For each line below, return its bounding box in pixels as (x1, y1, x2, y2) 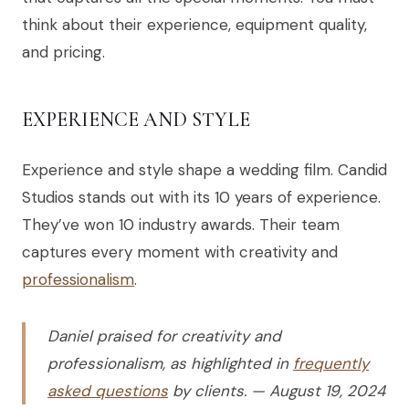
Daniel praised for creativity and (47, 326, 281, 347)
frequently (293, 353, 369, 374)
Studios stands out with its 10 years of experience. (22, 187, 381, 208)
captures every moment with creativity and (22, 242, 338, 263)
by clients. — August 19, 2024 (168, 381, 385, 402)
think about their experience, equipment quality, (22, 15, 367, 36)
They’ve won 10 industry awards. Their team (22, 215, 340, 236)
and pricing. (22, 42, 105, 63)
